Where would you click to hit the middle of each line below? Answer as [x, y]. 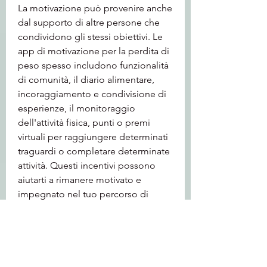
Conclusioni [43, 237]
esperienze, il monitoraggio [77, 108]
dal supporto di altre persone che [89, 22]
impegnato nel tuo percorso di [83, 194]
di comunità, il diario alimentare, [86, 79]
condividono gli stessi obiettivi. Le [90, 36]
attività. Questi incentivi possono [87, 165]
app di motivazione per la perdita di [94, 51]
